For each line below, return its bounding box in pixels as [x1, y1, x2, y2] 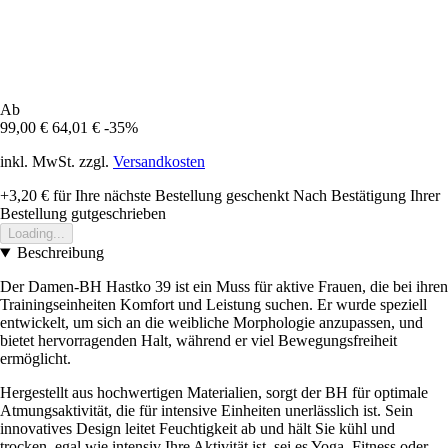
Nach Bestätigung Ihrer [293, 187, 440, 205]
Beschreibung [16, 244, 104, 262]
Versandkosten [113, 153, 205, 171]
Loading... [8, 226, 65, 242]
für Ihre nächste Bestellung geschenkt [49, 187, 289, 205]
